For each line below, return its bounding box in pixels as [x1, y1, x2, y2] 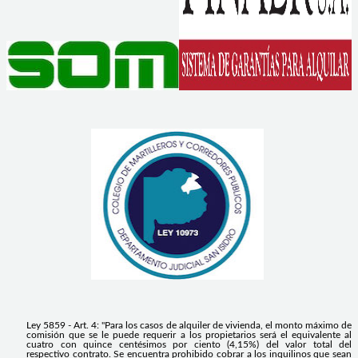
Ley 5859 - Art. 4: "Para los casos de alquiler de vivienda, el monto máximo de [26, 320, 352, 330]
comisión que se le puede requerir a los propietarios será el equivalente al [26, 329, 352, 340]
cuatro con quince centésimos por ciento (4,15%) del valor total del [26, 339, 352, 349]
